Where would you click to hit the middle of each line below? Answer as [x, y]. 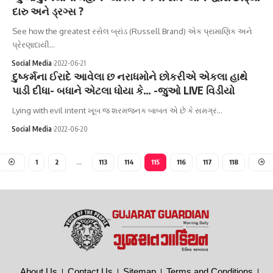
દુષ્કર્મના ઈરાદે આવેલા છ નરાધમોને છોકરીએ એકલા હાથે [130, 76]
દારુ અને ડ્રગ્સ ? [48, 11]
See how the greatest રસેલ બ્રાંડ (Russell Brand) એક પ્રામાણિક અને [132, 31]
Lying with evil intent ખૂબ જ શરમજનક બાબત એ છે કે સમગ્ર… [117, 110]
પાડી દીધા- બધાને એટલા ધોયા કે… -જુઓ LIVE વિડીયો [123, 90]
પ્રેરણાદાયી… [34, 44]
